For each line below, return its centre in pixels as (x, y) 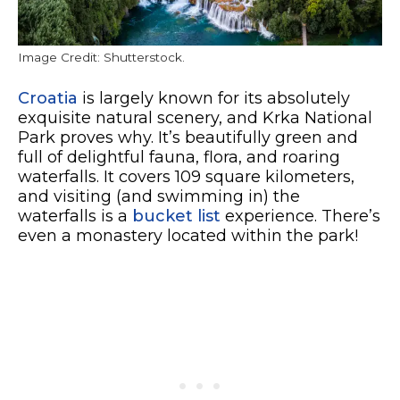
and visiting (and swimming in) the (159, 197)
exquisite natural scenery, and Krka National (195, 118)
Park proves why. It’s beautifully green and (188, 138)
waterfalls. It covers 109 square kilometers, (186, 177)
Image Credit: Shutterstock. (101, 58)
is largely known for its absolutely (214, 99)
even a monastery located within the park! (188, 236)
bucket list (176, 217)
